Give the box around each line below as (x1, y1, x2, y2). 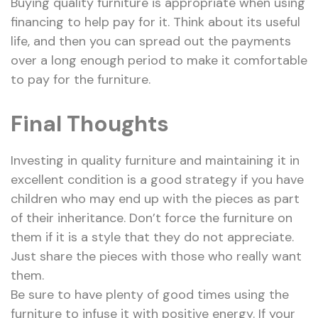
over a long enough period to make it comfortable (11, 52, 307, 70)
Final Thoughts (11, 109, 169, 139)
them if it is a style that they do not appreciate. (11, 229, 294, 246)
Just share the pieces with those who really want (11, 248, 302, 265)
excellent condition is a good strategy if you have (11, 171, 304, 189)
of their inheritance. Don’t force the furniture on (11, 209, 292, 227)
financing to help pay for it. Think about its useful (11, 13, 300, 31)
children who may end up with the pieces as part (11, 190, 300, 208)
